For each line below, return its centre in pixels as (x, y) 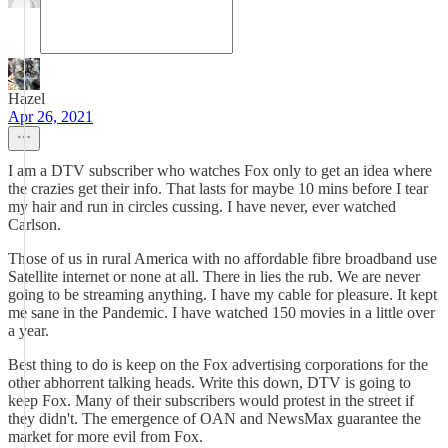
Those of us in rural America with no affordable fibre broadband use (222, 258)
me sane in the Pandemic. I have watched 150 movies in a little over (221, 312)
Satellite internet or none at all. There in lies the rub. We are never (214, 276)
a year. (28, 330)
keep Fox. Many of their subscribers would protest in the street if (211, 400)
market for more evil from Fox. (105, 436)
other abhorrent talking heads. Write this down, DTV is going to (209, 382)
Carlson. (34, 224)
